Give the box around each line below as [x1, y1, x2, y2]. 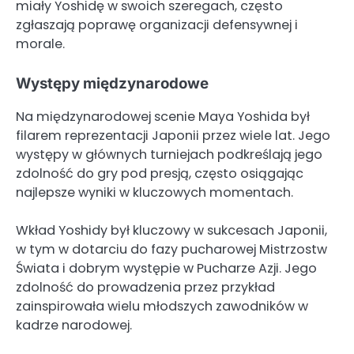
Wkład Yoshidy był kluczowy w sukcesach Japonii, [16, 221, 327, 240]
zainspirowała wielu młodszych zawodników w [16, 297, 308, 316]
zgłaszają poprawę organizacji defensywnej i [16, 15, 298, 34]
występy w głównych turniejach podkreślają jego [16, 145, 322, 164]
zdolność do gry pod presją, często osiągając [16, 164, 303, 183]
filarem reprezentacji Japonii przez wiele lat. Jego [16, 126, 330, 145]
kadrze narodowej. [16, 316, 132, 335]
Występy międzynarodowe [16, 74, 209, 93]
